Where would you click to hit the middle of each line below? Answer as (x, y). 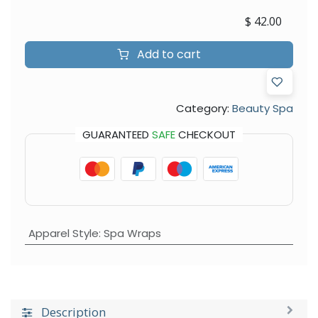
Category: (203, 108)
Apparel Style (63, 233)
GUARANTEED (117, 134)
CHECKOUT (205, 134)
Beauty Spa (263, 108)
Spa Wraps (132, 233)
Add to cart (168, 54)
